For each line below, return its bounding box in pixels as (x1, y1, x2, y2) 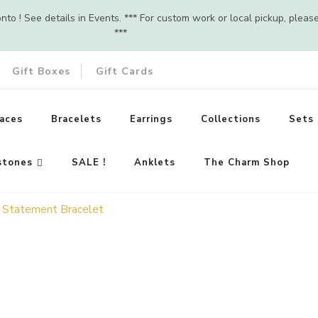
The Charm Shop (203, 155, 290, 169)
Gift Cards (95, 64, 153, 78)
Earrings (129, 112, 172, 126)
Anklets (133, 155, 175, 169)
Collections (200, 112, 261, 126)
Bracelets (50, 112, 102, 126)
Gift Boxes (11, 64, 70, 78)
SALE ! (71, 155, 106, 169)
